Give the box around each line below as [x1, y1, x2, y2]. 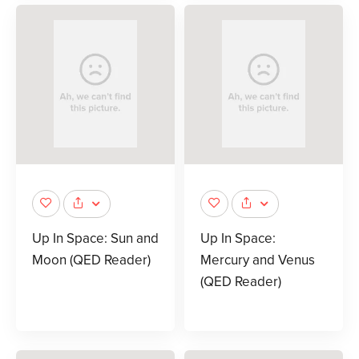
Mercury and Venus [200, 251, 315, 268]
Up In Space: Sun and [32, 229, 159, 247]
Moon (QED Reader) [32, 251, 151, 268]
